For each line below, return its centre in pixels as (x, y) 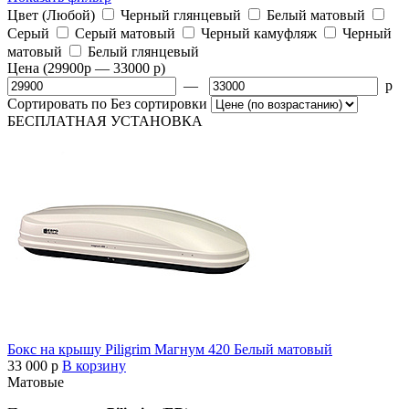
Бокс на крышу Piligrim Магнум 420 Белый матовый (170, 349)
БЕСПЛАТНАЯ (57, 121)
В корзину (94, 365)
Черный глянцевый (181, 15)
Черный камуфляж (259, 33)
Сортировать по (59, 103)
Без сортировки (159, 103)
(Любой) (68, 15)
